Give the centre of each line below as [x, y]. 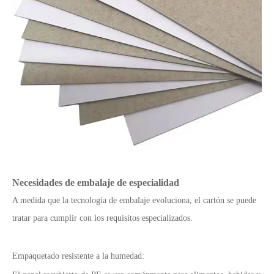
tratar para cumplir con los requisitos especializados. [102, 218]
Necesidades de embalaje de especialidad [96, 183]
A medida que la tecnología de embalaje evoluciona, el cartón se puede [134, 201]
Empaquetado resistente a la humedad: [78, 256]
